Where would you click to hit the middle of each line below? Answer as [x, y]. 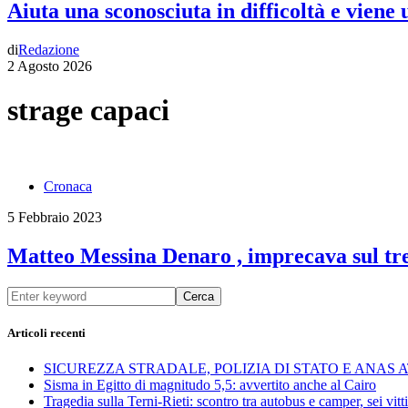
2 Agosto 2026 [50, 66]
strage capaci [88, 111]
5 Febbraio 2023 [55, 217]
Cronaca [68, 186]
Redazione [49, 49]
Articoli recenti [46, 332]
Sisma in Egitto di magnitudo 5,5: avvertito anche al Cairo [210, 384]
